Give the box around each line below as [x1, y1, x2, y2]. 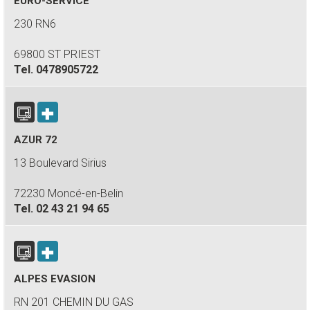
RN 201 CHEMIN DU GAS [14, 295, 134, 309]
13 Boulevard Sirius [14, 156, 107, 170]
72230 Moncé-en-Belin [14, 187, 123, 200]
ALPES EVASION [14, 273, 95, 285]
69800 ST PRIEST [14, 48, 100, 61]
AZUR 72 [14, 134, 57, 146]
